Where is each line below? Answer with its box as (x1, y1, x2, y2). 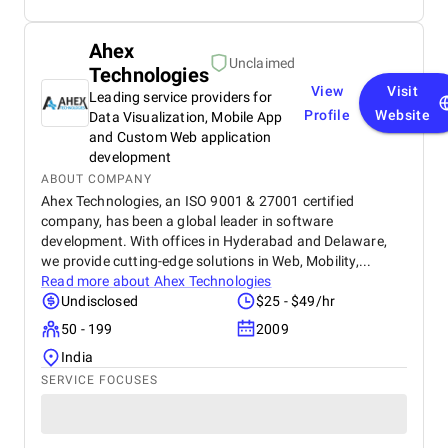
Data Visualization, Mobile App (89, 109, 283, 125)
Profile (304, 107, 351, 123)
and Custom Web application (89, 129, 272, 145)
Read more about (41, 273, 154, 289)
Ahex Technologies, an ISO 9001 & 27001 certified (41, 193, 355, 209)
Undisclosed (61, 293, 138, 309)
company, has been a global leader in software (41, 213, 334, 229)
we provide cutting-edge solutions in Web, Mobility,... (41, 253, 372, 269)
